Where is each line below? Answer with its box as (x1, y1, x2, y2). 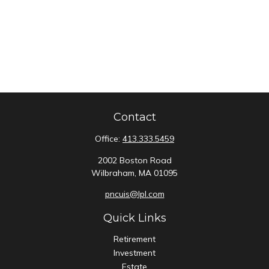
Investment (113, 247, 156, 258)
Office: (95, 133, 122, 144)
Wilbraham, (91, 168, 136, 178)
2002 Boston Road (97, 155, 172, 166)
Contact (113, 110, 156, 124)
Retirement (113, 234, 156, 244)
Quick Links (103, 211, 166, 225)
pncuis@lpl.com (104, 189, 165, 199)
